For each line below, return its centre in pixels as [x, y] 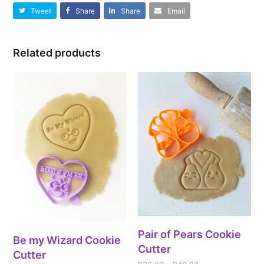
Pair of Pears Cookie [189, 235]
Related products [57, 52]
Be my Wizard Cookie [67, 240]
